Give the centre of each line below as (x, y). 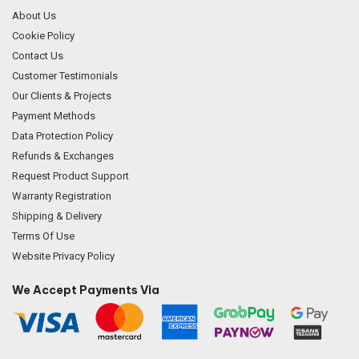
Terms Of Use (43, 236)
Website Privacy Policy (63, 256)
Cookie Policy (43, 35)
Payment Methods (54, 115)
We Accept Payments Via (86, 290)
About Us (34, 15)
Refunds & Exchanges (63, 155)
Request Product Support (71, 175)
